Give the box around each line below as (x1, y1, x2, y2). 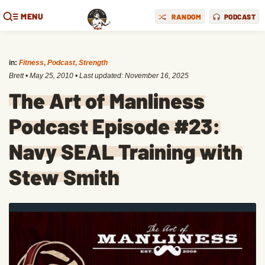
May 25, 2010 (30, 72, 73, 80)
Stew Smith (9, 164, 119, 189)
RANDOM (172, 12, 201, 21)
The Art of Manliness (9, 88, 205, 113)
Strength (79, 59, 108, 67)
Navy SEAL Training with (9, 138, 243, 164)
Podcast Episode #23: (9, 113, 221, 138)
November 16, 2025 (125, 72, 189, 80)
